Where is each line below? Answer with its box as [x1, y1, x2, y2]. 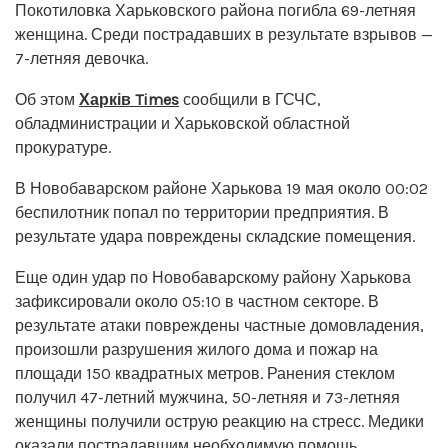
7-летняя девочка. [15, 48, 148, 68]
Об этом [15, 89, 79, 109]
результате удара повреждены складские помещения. [15, 226, 415, 246]
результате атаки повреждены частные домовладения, [15, 315, 424, 335]
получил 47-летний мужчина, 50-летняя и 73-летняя [15, 387, 400, 407]
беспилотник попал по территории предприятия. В [15, 202, 389, 222]
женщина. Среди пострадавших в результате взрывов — [15, 24, 433, 44]
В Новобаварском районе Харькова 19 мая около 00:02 [15, 178, 428, 198]
